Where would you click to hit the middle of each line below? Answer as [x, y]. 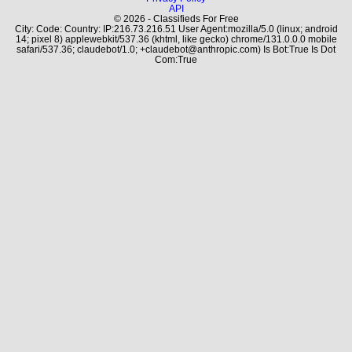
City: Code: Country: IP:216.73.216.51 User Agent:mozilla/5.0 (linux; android [176, 29]
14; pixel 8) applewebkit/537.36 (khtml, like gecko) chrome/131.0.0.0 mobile [176, 39]
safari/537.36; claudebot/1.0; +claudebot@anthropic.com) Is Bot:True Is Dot [176, 49]
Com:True [176, 59]
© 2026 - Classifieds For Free [176, 18]
